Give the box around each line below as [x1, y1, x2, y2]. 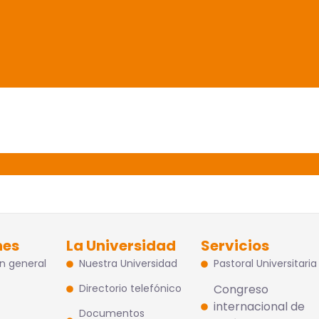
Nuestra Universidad [78, 256, 177, 271]
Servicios [201, 236, 270, 256]
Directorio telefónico [78, 281, 182, 296]
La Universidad [66, 236, 177, 256]
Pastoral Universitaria [213, 256, 317, 271]
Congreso [213, 281, 268, 298]
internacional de [213, 298, 305, 315]
